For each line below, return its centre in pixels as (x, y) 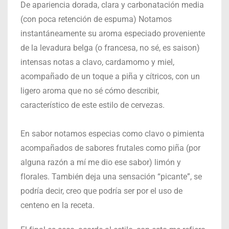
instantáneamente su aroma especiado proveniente (113, 33)
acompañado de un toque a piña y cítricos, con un (110, 76)
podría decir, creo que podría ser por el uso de (101, 191)
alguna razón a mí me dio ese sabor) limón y (101, 162)
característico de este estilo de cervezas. (93, 105)
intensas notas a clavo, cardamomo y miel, (97, 62)
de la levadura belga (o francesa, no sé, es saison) (110, 48)
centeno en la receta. (58, 205)
